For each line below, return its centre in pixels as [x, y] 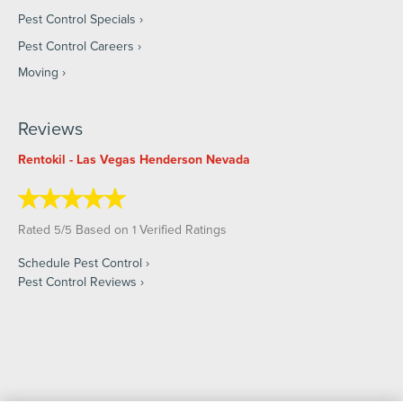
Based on [102, 229]
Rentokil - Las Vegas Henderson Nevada [134, 159]
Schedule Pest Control [80, 262]
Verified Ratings [181, 229]
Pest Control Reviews [77, 281]
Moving [38, 72]
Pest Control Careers [76, 45]
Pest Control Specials [77, 19]
